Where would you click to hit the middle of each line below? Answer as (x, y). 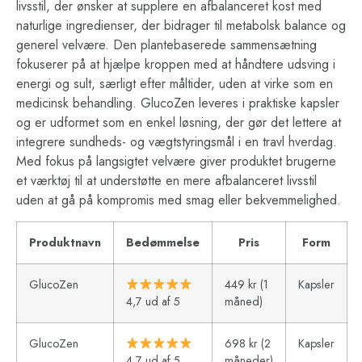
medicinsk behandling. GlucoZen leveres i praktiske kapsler (178, 103)
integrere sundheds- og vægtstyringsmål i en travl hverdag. (177, 141)
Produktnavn (65, 243)
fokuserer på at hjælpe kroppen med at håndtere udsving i (176, 64)
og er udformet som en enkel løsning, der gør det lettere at (179, 122)
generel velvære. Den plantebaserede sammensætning (166, 44)
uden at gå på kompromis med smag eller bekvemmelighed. (179, 200)
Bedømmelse (163, 243)
